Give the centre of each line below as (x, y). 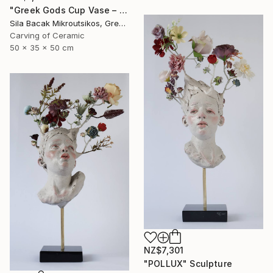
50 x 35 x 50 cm (42, 48)
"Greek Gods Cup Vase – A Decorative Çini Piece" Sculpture (123, 10)
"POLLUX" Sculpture (188, 264)
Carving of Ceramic (47, 36)
